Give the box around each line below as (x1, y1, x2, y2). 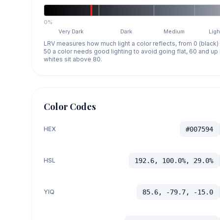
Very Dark (58, 27, 84, 35)
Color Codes (44, 100, 96, 112)
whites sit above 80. (44, 55, 102, 63)
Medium (164, 27, 185, 35)
